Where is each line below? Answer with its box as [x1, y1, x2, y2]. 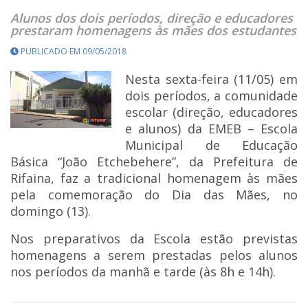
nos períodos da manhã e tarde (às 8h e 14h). [10, 263, 276, 280]
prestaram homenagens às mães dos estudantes [10, 21, 296, 38]
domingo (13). [10, 202, 91, 219]
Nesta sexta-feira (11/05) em [125, 70, 298, 87]
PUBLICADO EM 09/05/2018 [19, 45, 126, 57]
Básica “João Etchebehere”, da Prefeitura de [10, 153, 298, 170]
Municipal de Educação [125, 136, 298, 153]
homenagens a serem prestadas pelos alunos [10, 246, 298, 263]
